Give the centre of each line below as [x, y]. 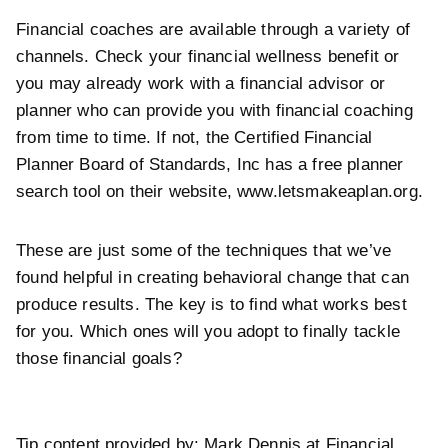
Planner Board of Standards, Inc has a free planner [210, 164]
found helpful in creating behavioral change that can [212, 277]
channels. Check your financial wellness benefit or [208, 56]
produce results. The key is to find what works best [211, 304]
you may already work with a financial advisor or [201, 83]
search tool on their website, [127, 191]
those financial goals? [99, 358]
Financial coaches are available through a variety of [213, 29]
